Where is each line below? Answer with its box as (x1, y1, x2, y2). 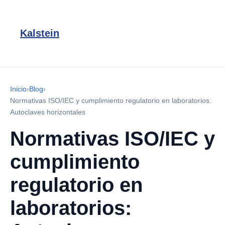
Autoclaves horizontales (10, 108, 85, 116)
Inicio (10, 85, 27, 93)
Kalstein (20, 28, 59, 39)
